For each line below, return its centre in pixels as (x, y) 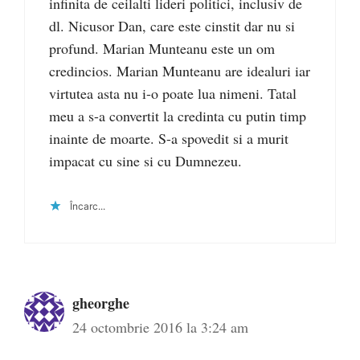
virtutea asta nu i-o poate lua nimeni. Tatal (173, 93)
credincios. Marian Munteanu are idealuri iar (180, 70)
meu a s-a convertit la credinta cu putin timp (178, 115)
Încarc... (88, 206)
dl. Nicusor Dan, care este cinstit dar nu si (172, 25)
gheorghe (101, 303)
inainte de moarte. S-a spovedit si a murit (169, 138)
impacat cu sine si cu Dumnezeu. (145, 160)
